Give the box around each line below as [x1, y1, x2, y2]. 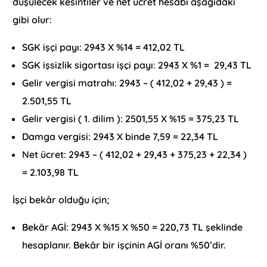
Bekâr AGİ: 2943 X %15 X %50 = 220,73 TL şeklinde [22, 221, 243, 234]
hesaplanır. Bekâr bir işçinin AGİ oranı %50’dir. [22, 239, 226, 252]
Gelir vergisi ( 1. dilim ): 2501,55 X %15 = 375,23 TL [22, 113, 240, 125]
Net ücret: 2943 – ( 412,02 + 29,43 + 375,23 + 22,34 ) [22, 148, 247, 161]
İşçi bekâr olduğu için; [13, 194, 110, 206]
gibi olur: [13, 14, 52, 26]
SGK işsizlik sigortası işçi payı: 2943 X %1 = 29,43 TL [22, 59, 252, 72]
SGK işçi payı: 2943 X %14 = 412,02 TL [22, 41, 185, 54]
